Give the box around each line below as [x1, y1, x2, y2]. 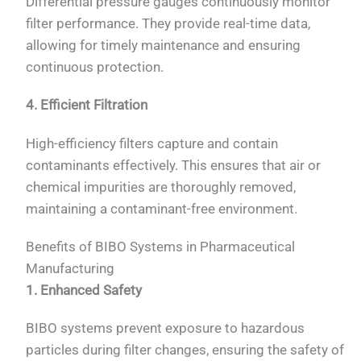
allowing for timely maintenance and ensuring [26, 36, 301, 53]
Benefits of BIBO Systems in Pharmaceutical [26, 239, 296, 255]
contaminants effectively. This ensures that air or [26, 156, 322, 173]
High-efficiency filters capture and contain [26, 135, 279, 151]
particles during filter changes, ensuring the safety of [26, 342, 345, 359]
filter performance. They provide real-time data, [26, 15, 311, 31]
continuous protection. [26, 58, 164, 75]
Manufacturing [26, 260, 115, 277]
